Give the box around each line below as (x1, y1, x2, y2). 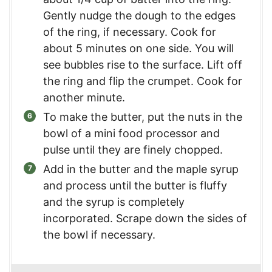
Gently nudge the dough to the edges (43, 8, 236, 22)
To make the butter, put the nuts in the (43, 110, 242, 123)
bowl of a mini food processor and (43, 126, 220, 140)
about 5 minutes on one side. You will (43, 41, 234, 55)
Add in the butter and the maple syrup (43, 162, 239, 175)
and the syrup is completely (43, 195, 185, 208)
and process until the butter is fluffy (43, 178, 227, 192)
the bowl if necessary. (43, 228, 155, 241)
